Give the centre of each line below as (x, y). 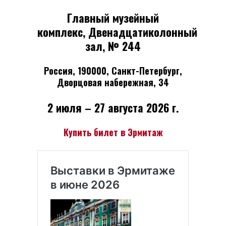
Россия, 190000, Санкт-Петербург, (113, 70)
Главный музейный (113, 17)
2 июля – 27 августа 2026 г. (113, 107)
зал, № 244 (113, 46)
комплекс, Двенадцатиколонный (117, 32)
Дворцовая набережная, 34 (113, 82)
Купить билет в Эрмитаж (113, 132)
